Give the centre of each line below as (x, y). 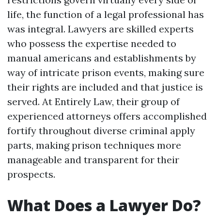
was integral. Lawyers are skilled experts (101, 29)
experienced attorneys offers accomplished (107, 116)
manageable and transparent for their (93, 160)
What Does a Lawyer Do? (104, 205)
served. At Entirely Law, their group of (93, 101)
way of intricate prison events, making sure (106, 72)
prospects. (31, 174)
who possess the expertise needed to (92, 43)
